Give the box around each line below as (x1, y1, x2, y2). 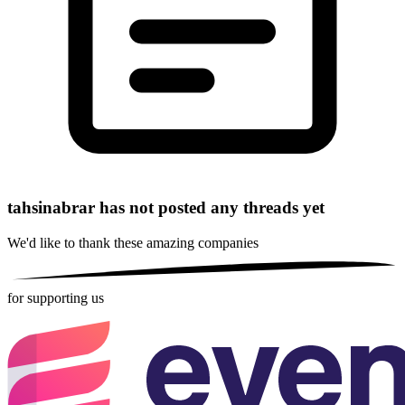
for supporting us (7, 290, 104, 306)
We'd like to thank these (7, 235, 146, 251)
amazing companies (146, 235, 259, 251)
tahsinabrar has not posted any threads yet (7, 198, 325, 218)
